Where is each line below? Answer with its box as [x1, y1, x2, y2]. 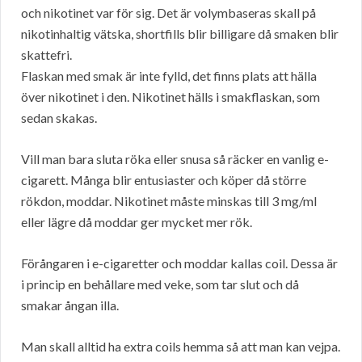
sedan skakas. [21, 110, 97, 126]
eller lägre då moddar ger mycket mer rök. [21, 214, 252, 230]
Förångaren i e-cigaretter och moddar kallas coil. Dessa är [21, 255, 338, 271]
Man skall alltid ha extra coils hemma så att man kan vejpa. [21, 339, 340, 355]
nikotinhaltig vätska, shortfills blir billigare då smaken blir [21, 26, 339, 42]
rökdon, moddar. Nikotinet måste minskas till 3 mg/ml [21, 193, 317, 209]
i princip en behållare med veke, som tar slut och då [21, 276, 299, 293]
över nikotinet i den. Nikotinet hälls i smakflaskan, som [21, 89, 320, 105]
